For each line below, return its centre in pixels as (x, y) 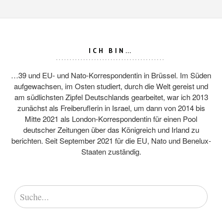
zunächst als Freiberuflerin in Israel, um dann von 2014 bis (111, 108)
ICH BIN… (111, 51)
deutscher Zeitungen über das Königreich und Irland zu (111, 130)
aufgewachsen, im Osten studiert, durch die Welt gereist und (111, 86)
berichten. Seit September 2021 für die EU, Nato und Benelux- (111, 140)
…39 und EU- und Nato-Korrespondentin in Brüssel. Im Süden (111, 75)
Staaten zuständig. (111, 151)
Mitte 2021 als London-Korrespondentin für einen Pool (111, 119)
